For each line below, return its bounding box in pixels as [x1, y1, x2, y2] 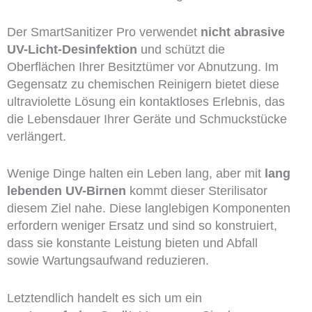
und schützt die [136, 42, 225, 56]
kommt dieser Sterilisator [125, 184, 267, 198]
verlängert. [6, 129, 66, 143]
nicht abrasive [200, 24, 285, 39]
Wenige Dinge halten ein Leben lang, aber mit [6, 166, 265, 181]
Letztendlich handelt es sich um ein [6, 291, 202, 306]
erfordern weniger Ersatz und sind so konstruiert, [6, 219, 277, 233]
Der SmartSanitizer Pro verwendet [6, 24, 201, 39]
